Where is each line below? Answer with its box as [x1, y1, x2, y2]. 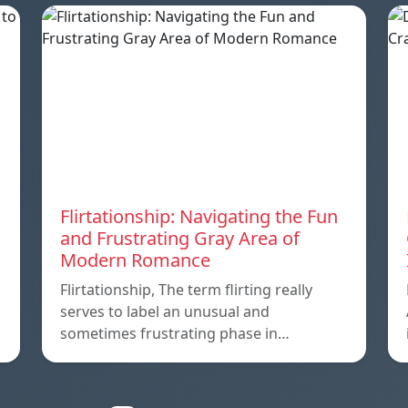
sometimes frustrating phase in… [60, 322, 290, 343]
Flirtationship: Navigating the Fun [60, 203, 338, 229]
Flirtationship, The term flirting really [60, 279, 312, 300]
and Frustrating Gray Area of [60, 225, 300, 250]
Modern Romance [60, 247, 210, 272]
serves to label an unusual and [60, 301, 270, 321]
